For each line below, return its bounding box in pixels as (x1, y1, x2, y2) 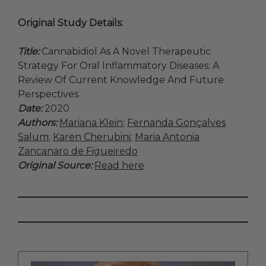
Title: (18, 46, 39, 58)
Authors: (18, 117, 57, 129)
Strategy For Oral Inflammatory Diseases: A (18, 60, 219, 72)
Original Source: (18, 160, 92, 172)
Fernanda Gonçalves (127, 117, 226, 129)
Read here (94, 160, 144, 172)
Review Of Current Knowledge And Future (18, 74, 224, 86)
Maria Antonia (135, 131, 199, 143)
